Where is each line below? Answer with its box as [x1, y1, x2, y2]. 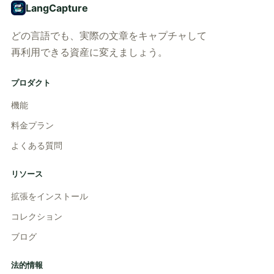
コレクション [11, 210, 62, 221]
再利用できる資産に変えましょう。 [11, 45, 168, 58]
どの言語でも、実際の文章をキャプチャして [11, 29, 207, 42]
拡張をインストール [11, 190, 88, 201]
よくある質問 [11, 139, 62, 150]
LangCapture [26, 1, 88, 14]
